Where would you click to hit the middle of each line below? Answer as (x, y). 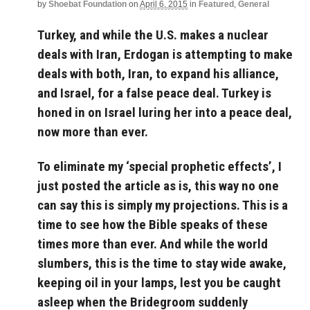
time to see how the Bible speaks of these (153, 225)
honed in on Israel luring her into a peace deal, (165, 112)
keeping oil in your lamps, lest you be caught (159, 283)
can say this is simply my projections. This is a (163, 206)
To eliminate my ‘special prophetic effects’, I (159, 167)
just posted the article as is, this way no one (158, 186)
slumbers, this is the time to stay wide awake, (162, 264)
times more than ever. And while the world (153, 244)
